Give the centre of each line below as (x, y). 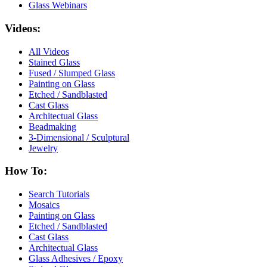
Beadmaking (52, 126)
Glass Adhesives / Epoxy (76, 258)
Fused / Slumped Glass (72, 73)
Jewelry (43, 148)
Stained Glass (54, 62)
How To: (26, 171)
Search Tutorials (59, 194)
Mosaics (44, 204)
